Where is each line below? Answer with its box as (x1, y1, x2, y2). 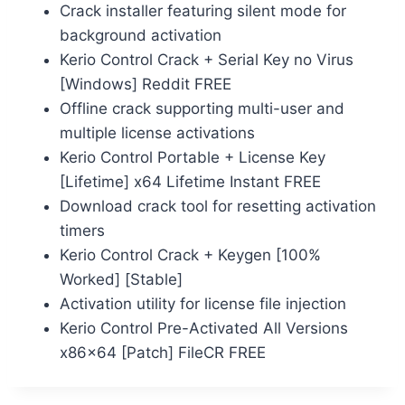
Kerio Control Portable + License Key (60, 147, 325, 166)
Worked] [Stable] (60, 269, 183, 288)
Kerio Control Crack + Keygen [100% (60, 245, 321, 264)
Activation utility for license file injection (60, 294, 346, 313)
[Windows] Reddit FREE (60, 74, 231, 93)
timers (60, 221, 105, 240)
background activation (60, 25, 221, 44)
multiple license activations (60, 123, 255, 142)
